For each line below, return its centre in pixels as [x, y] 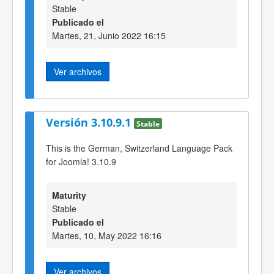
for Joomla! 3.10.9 [81, 162]
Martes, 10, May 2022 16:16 [107, 235]
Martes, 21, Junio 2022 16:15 [109, 36]
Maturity [69, 195]
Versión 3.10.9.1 [90, 122]
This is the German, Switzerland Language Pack [139, 148]
